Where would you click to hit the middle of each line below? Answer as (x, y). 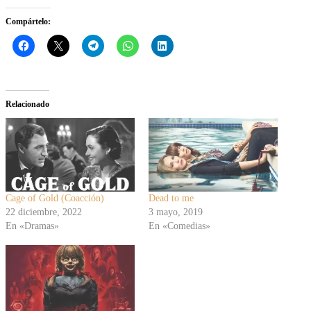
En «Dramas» (32, 226)
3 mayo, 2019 (176, 212)
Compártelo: (28, 21)
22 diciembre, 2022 (44, 212)
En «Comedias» (179, 226)
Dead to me (171, 198)
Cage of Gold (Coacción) (55, 198)
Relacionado (27, 104)
